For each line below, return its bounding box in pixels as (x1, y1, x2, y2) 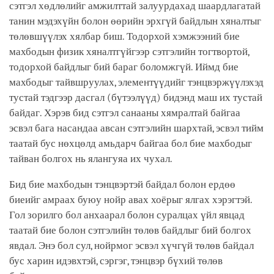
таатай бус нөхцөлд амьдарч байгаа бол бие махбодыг (9, 137, 252, 149)
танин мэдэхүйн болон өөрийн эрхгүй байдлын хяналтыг (9, 15, 261, 27)
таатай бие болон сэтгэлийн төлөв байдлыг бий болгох (9, 224, 251, 236)
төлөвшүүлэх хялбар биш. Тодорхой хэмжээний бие (9, 30, 240, 42)
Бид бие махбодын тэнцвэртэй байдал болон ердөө (9, 178, 235, 190)
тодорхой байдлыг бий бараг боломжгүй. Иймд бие (9, 61, 239, 73)
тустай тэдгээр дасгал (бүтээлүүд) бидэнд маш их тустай (9, 91, 262, 103)
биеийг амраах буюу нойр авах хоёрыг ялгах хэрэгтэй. (9, 193, 252, 206)
